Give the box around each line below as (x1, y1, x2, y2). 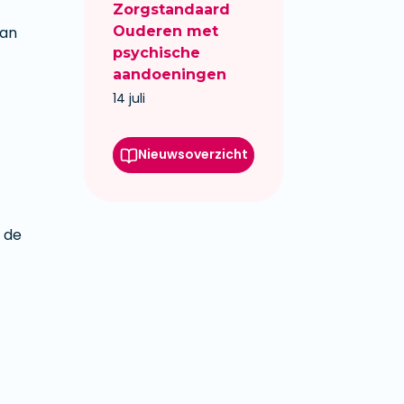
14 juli (113, 89, 145, 108)
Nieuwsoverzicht (137, 145, 248, 164)
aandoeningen (113, 66, 226, 84)
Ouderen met (113, 23, 218, 41)
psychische (113, 44, 200, 62)
